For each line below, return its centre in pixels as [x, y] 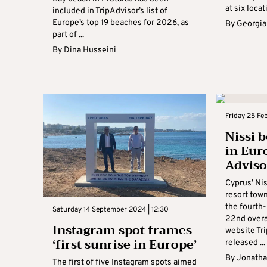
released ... [246, 243]
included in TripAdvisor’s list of [110, 11]
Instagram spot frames [122, 230]
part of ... [68, 35]
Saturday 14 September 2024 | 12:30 [111, 210]
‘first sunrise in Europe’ [125, 245]
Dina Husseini [90, 50]
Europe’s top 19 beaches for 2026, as [121, 23]
